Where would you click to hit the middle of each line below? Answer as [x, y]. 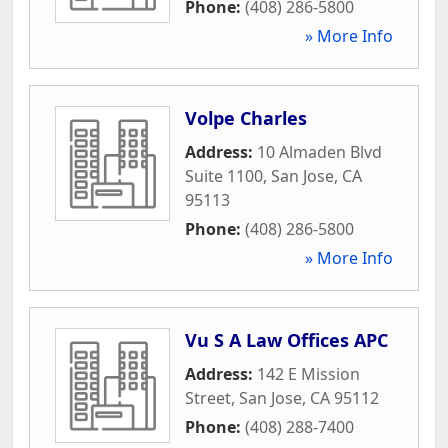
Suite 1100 [224, 175]
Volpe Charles [246, 117]
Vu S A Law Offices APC [286, 339]
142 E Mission [308, 373]
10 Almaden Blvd [319, 151]
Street [208, 397]
